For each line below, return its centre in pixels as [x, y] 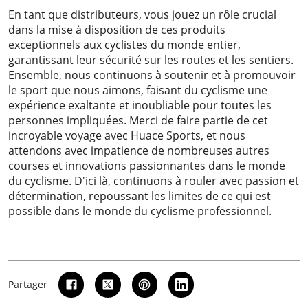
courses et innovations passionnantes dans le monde [147, 166]
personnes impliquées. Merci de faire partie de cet [138, 121]
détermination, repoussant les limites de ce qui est [140, 196]
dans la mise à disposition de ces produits [117, 30]
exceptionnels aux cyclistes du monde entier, [124, 45]
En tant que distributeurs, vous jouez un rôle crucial [142, 15]
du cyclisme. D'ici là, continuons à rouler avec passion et [154, 181]
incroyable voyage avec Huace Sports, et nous [127, 136]
